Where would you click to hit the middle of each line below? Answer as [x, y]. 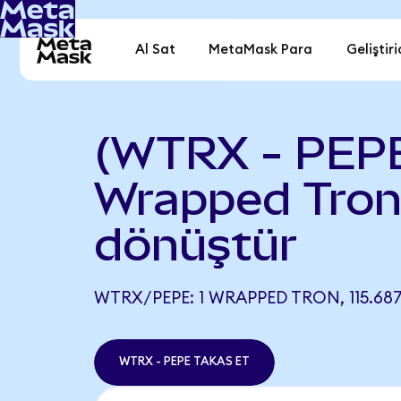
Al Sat [156, 50]
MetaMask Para [261, 50]
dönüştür [195, 244]
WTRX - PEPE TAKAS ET [184, 362]
